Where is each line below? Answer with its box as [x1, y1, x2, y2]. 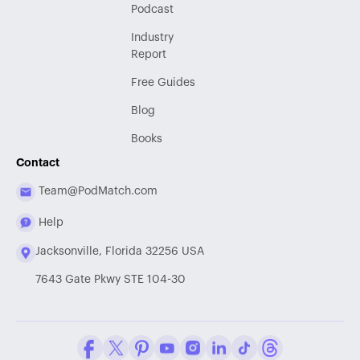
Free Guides [130, 76, 195, 88]
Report [130, 48, 166, 60]
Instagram [205, 337, 256, 348]
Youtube [179, 337, 222, 348]
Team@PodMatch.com [39, 186, 157, 198]
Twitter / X [128, 337, 181, 348]
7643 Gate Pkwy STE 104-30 [35, 274, 186, 286]
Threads [282, 337, 324, 348]
